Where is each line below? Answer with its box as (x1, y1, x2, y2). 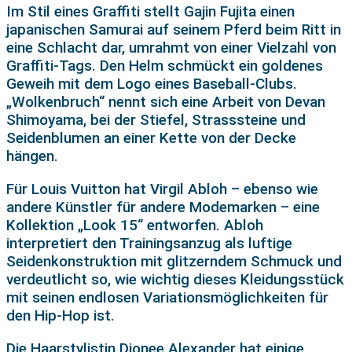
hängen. (6, 147, 58, 166)
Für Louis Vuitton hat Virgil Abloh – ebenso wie (6, 180, 318, 199)
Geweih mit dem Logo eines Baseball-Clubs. (6, 75, 297, 93)
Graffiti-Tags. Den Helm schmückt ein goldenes (6, 57, 323, 75)
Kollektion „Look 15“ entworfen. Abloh (6, 216, 263, 235)
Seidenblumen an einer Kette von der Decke (6, 129, 296, 148)
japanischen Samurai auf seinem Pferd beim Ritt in (6, 20, 341, 39)
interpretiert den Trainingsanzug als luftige (6, 234, 292, 253)
